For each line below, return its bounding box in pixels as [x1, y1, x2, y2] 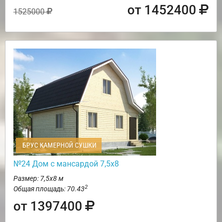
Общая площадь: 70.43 [13, 184, 85, 193]
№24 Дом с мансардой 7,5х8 [13, 159, 119, 168]
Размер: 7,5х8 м [13, 174, 63, 182]
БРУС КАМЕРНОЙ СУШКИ [21, 141, 97, 149]
